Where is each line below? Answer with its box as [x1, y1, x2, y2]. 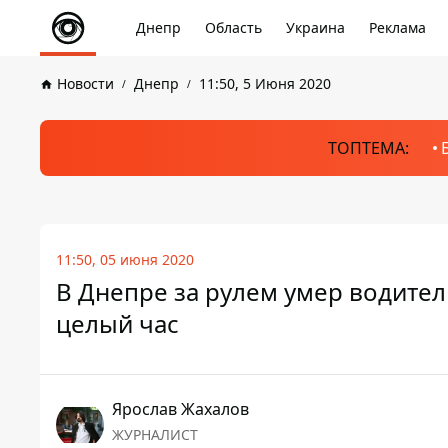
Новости [57, 74, 114, 93]
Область [205, 18, 262, 37]
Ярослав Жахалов [112, 398, 249, 420]
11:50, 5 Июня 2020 [199, 74, 331, 93]
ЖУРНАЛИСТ [112, 425, 198, 444]
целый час [56, 307, 179, 340]
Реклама [369, 18, 426, 37]
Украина [286, 18, 345, 37]
